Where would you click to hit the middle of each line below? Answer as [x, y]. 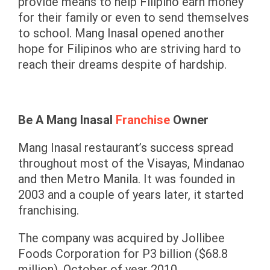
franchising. [49, 210]
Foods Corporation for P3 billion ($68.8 [123, 254]
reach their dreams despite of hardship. [122, 64]
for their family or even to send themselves [133, 17]
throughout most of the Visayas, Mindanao [131, 163]
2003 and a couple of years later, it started [131, 195]
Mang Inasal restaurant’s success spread [126, 148]
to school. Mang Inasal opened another [121, 33]
